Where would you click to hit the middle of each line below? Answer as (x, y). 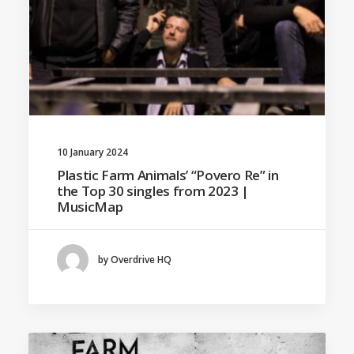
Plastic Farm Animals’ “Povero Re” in (168, 175)
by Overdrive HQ (135, 260)
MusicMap (90, 206)
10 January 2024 (92, 152)
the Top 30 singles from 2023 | (153, 190)
